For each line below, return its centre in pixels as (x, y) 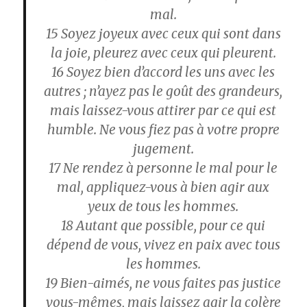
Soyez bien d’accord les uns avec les (169, 72)
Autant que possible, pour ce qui (169, 226)
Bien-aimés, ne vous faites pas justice (169, 283)
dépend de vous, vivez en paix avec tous (163, 245)
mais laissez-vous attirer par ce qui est (163, 111)
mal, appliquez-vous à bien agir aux (163, 187)
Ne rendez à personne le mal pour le (169, 168)
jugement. (163, 149)
